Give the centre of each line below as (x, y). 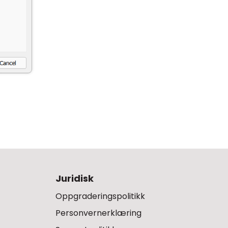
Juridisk (74, 178)
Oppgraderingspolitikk (100, 196)
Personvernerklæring (98, 213)
